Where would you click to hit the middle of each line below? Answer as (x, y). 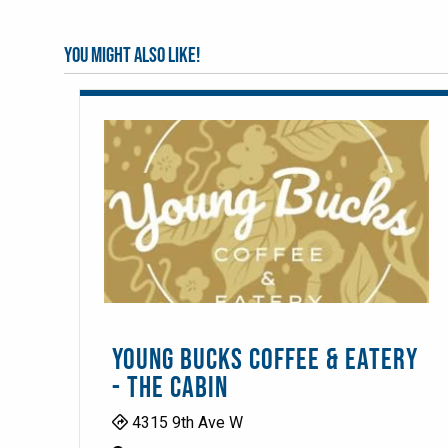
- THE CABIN (170, 388)
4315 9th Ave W (185, 422)
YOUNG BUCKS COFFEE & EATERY (265, 360)
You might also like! (132, 55)
